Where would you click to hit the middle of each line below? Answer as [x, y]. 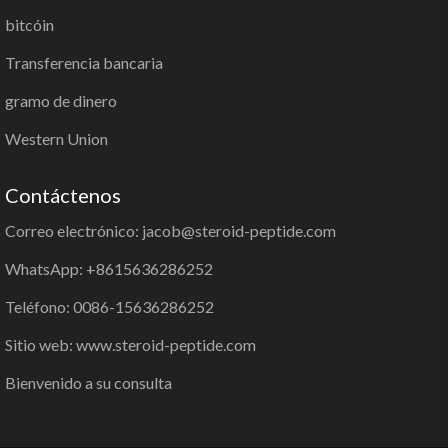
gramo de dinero [61, 100]
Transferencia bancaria [84, 62]
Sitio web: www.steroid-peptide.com [130, 344]
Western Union [56, 138]
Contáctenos [63, 195]
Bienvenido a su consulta [88, 382]
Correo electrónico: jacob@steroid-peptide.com [170, 230]
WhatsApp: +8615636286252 [109, 268]
